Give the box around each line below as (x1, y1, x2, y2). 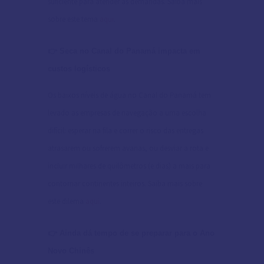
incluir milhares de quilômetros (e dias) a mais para (48, 160, 211, 171)
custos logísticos (48, 64, 111, 74)
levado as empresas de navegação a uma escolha (48, 107, 207, 118)
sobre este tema (48, 14, 100, 24)
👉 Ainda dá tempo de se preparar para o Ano (48, 229, 215, 238)
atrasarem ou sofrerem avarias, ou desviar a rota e (48, 143, 209, 153)
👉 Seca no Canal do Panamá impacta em (48, 47, 201, 56)
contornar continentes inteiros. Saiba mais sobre (48, 178, 203, 189)
